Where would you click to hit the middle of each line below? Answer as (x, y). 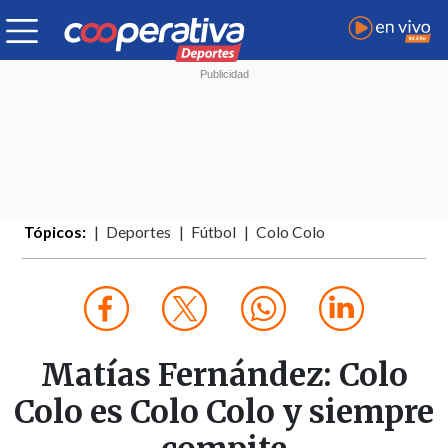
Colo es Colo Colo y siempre (224, 412)
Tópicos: (55, 232)
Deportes (139, 232)
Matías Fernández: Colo (224, 375)
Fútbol (214, 232)
